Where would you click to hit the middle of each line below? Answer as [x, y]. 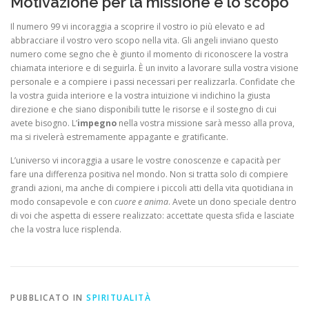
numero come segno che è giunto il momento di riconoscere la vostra [149, 54]
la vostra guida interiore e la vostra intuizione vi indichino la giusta [140, 96]
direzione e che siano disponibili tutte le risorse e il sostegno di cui [143, 110]
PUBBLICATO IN [48, 297]
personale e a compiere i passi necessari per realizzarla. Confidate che [153, 82]
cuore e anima [141, 201]
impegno [97, 123]
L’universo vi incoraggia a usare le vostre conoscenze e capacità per [146, 160]
